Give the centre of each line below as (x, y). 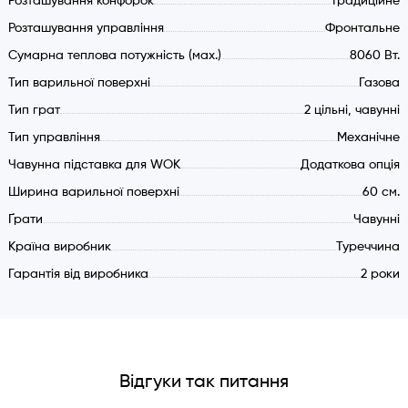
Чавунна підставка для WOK (94, 165)
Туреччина (368, 247)
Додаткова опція (351, 165)
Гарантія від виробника (78, 275)
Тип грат (34, 111)
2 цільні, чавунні (352, 111)
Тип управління (54, 138)
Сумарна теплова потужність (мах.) (114, 56)
